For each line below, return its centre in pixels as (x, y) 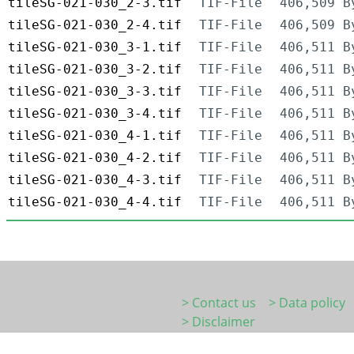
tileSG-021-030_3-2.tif (95, 70)
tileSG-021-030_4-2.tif (95, 158)
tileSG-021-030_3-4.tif (95, 114)
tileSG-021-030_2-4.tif (95, 25)
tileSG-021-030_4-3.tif (95, 180)
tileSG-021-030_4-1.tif (95, 136)
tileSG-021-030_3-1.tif (95, 47)
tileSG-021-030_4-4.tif (95, 202)
